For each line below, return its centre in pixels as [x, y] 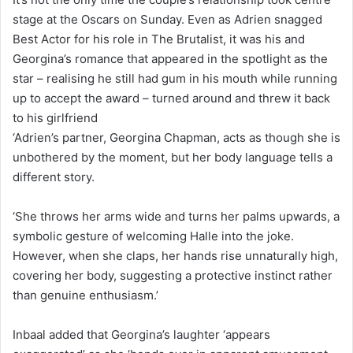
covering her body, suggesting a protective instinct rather [173, 275]
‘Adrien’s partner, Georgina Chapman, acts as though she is [176, 137]
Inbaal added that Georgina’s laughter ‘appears [141, 334]
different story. [54, 176]
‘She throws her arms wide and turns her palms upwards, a [176, 216]
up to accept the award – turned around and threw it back [171, 98]
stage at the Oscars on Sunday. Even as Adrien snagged [167, 19]
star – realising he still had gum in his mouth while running [175, 78]
